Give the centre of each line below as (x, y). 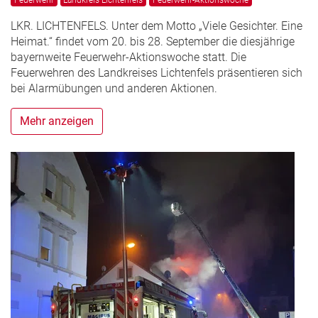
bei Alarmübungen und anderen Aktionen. (114, 88)
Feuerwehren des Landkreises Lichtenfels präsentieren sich (157, 72)
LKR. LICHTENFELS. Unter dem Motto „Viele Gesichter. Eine (157, 26)
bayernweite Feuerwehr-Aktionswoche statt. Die (128, 57)
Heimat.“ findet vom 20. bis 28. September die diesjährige (153, 41)
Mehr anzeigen (57, 121)
